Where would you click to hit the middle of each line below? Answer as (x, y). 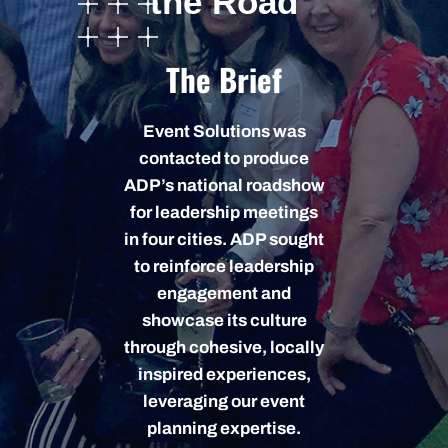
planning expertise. (224, 428)
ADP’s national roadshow (224, 185)
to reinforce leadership (224, 266)
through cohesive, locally (224, 347)
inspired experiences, (224, 374)
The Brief (224, 79)
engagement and (224, 293)
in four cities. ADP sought (224, 239)
